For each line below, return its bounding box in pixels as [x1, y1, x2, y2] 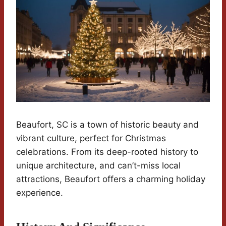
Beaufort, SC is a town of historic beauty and [16, 119, 199, 130]
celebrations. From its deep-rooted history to [16, 146, 198, 157]
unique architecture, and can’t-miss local [16, 160, 181, 171]
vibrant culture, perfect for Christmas [16, 133, 166, 143]
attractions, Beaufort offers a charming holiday [16, 174, 205, 184]
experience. [16, 187, 63, 198]
